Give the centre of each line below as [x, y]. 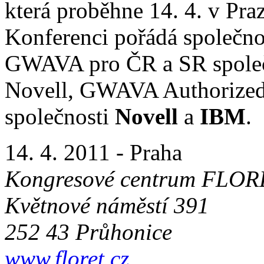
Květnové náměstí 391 [107, 205]
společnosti [60, 116]
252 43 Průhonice [88, 232]
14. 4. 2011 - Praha [93, 152]
